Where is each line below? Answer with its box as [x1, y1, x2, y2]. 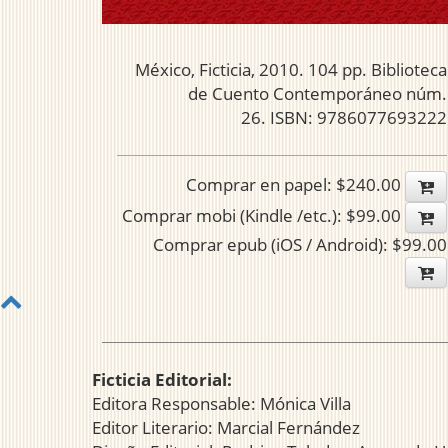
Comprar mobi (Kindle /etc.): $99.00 [122, 204, 405, 228]
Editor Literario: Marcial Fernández [92, 416, 360, 440]
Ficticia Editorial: [92, 368, 232, 392]
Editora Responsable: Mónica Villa [92, 392, 351, 416]
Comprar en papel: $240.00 [186, 173, 405, 197]
